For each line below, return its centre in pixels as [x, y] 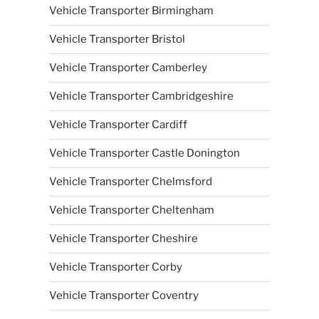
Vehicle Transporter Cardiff [118, 125]
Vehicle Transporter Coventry [124, 296]
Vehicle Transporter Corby [115, 267]
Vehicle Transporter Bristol [117, 39]
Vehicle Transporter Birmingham [131, 11]
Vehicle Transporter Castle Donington [144, 153]
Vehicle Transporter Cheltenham [131, 210]
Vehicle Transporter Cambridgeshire [141, 96]
